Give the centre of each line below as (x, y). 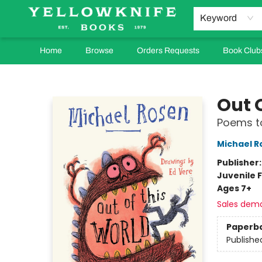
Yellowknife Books (44, 75)
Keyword (218, 18)
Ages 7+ (234, 188)
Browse (99, 51)
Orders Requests (168, 51)
